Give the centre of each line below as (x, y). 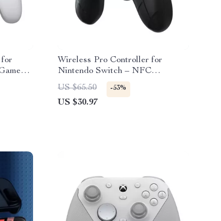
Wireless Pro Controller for (110, 60)
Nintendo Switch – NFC (105, 71)
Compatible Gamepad (98, 82)
